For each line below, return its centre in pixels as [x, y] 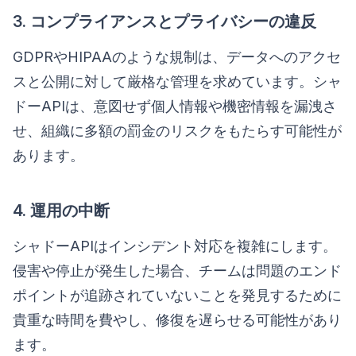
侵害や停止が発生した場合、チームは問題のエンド [177, 270]
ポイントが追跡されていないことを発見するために [177, 295]
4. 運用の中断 [61, 210]
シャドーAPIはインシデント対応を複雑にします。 [175, 246]
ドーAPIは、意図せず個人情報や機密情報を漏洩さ [175, 106]
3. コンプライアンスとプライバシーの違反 [164, 21]
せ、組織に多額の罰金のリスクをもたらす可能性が [177, 130]
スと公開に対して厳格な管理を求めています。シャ [177, 81]
